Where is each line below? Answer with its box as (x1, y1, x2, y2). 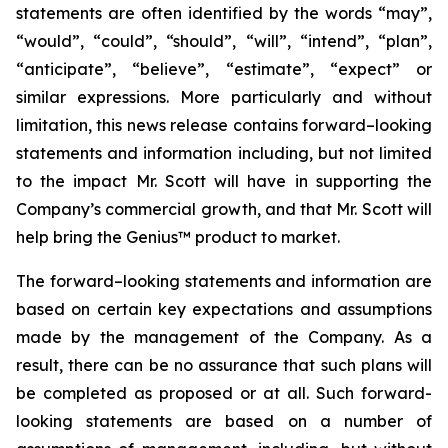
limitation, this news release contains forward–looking (16, 115, 432, 135)
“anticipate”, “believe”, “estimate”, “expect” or (16, 59, 432, 79)
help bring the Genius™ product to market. (16, 227, 340, 247)
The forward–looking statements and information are (16, 271, 432, 291)
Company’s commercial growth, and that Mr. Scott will (16, 199, 432, 219)
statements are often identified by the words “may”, (16, 3, 432, 23)
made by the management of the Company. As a (16, 327, 432, 347)
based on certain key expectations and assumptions (16, 299, 432, 319)
